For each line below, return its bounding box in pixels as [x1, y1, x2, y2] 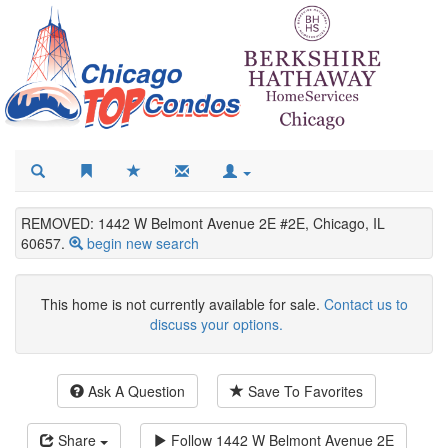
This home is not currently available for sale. [40, 294, 324, 315]
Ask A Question [84, 381, 185, 402]
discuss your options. [150, 314, 283, 335]
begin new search [87, 233, 199, 254]
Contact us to [323, 294, 408, 315]
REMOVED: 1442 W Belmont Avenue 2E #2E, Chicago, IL [21, 213, 385, 234]
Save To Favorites [244, 381, 363, 402]
